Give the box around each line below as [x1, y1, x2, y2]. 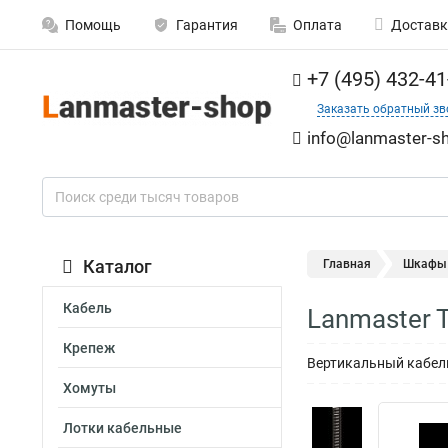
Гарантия [176, 17, 238, 33]
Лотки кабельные [63, 420, 182, 436]
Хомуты [63, 380, 116, 396]
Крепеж [63, 340, 115, 356]
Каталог [83, 256, 152, 277]
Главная [323, 257, 371, 271]
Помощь [65, 17, 121, 33]
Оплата [293, 17, 342, 33]
